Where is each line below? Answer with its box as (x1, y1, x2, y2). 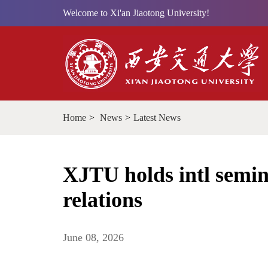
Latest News (133, 112, 181, 123)
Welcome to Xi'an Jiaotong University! (63, 8, 209, 18)
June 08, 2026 (63, 232, 124, 243)
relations (63, 188, 142, 212)
